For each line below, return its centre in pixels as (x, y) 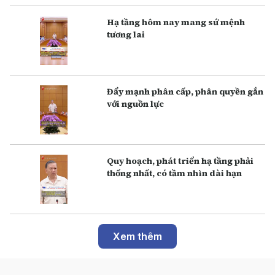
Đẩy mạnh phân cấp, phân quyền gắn (185, 91)
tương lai (126, 34)
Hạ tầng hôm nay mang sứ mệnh (176, 22)
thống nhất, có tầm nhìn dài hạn (175, 173)
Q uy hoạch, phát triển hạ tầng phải (180, 161)
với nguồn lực (136, 103)
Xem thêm (137, 236)
